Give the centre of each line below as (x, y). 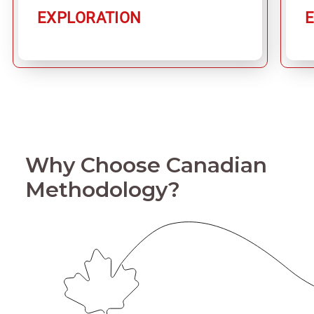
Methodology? (102, 189)
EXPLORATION (89, 18)
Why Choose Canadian (146, 165)
